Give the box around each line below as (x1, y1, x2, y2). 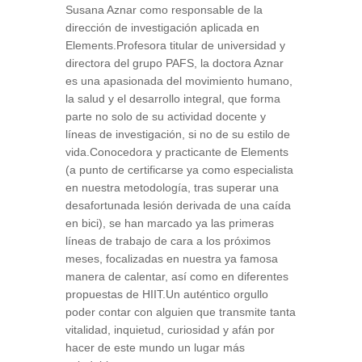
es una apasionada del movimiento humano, (65, 74, 293, 87)
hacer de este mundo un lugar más (65, 341, 245, 354)
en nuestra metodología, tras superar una (65, 181, 279, 194)
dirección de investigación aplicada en (65, 21, 259, 34)
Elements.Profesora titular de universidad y (65, 39, 285, 52)
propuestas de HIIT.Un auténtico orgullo (65, 288, 268, 301)
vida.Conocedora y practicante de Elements (65, 145, 288, 158)
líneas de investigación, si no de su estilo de (65, 128, 290, 141)
